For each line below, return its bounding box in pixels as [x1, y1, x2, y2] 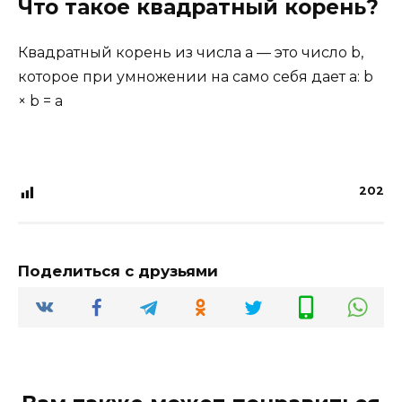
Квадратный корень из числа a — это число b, [18, 43, 363, 61]
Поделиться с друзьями [18, 262, 218, 281]
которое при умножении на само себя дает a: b [18, 67, 373, 85]
